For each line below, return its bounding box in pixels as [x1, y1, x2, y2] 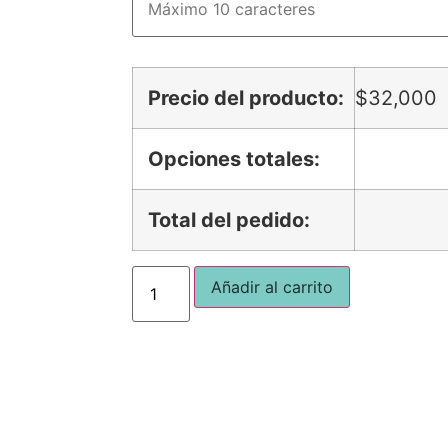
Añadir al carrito [211, 277, 334, 298]
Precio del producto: [148, 86, 344, 111]
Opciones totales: [148, 147, 320, 172]
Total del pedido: [148, 208, 310, 233]
